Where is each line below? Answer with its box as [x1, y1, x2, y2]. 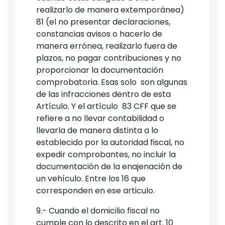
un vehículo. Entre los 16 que [36, 172, 146, 184]
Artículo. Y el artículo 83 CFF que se [36, 100, 176, 112]
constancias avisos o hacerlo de [36, 28, 162, 40]
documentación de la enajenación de [36, 160, 182, 172]
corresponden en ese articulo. [36, 184, 155, 196]
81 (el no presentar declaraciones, [36, 16, 170, 28]
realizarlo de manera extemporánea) [36, 4, 184, 16]
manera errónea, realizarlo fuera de [36, 40, 177, 52]
